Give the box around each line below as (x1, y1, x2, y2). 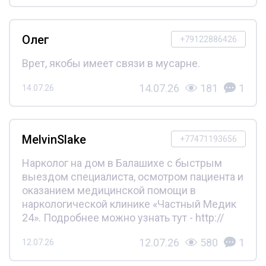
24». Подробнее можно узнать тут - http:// (21, 211, 224, 224)
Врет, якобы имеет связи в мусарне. (21, 56, 200, 69)
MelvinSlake (21, 132, 86, 147)
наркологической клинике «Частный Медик (21, 197, 236, 210)
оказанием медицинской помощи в (21, 183, 196, 197)
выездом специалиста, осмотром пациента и (21, 170, 243, 183)
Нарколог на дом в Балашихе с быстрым (21, 156, 222, 169)
